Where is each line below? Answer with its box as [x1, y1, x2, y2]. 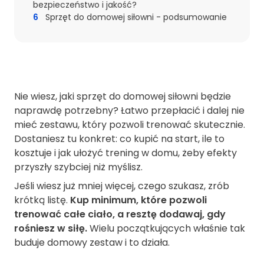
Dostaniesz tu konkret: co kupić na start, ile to [14, 132, 225, 146]
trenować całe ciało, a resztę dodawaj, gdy [14, 207, 226, 222]
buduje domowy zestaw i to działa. [14, 236, 170, 250]
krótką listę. [14, 193, 70, 207]
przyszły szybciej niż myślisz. [14, 160, 143, 174]
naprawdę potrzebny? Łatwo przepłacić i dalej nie [14, 104, 245, 118]
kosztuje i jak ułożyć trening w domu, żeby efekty [14, 146, 237, 160]
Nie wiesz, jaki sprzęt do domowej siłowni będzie [14, 90, 231, 104]
